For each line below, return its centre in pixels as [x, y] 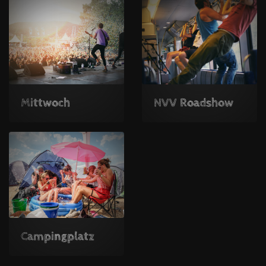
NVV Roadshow [194, 103]
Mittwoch [45, 103]
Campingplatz [58, 237]
